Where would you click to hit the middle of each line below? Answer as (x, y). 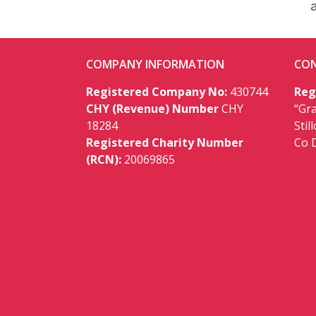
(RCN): (104, 159)
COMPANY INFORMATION (155, 64)
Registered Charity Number (165, 142)
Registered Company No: (157, 91)
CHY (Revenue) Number (152, 108)
